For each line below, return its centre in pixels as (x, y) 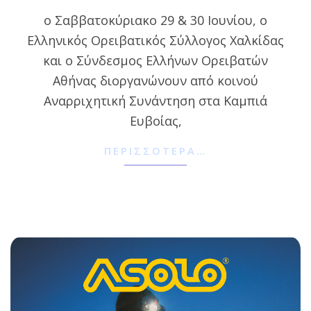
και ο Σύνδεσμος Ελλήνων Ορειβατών (155, 61)
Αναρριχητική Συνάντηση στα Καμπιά (155, 101)
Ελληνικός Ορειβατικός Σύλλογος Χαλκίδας (155, 41)
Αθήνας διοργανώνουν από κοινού (155, 81)
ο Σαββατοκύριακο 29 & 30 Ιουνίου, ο (155, 20)
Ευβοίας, (155, 121)
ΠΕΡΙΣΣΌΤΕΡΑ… (155, 150)
